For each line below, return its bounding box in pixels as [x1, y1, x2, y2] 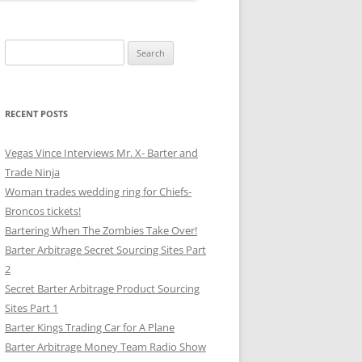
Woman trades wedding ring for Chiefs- [5, 184, 192, 199]
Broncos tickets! [5, 204, 81, 218]
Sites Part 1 [5, 301, 58, 315]
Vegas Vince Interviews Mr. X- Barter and [5, 145, 198, 160]
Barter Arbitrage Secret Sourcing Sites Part [5, 242, 206, 257]
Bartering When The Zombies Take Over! [5, 223, 197, 238]
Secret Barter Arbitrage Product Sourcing [5, 281, 200, 296]
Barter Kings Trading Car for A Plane [5, 320, 175, 335]
